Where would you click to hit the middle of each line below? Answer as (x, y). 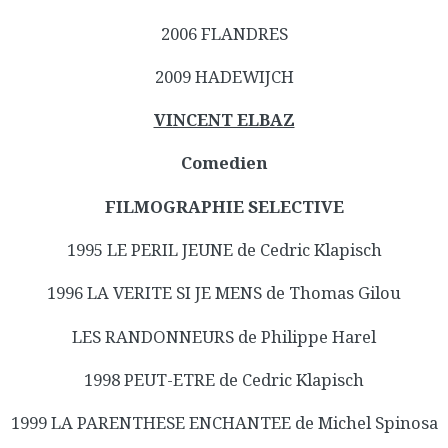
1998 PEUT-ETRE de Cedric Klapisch (224, 379)
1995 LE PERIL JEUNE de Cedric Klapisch (224, 249)
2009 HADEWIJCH (224, 76)
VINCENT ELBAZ (224, 120)
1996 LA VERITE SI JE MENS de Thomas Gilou (224, 293)
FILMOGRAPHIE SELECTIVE (224, 206)
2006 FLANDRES (224, 33)
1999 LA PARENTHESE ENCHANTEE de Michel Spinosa (224, 423)
